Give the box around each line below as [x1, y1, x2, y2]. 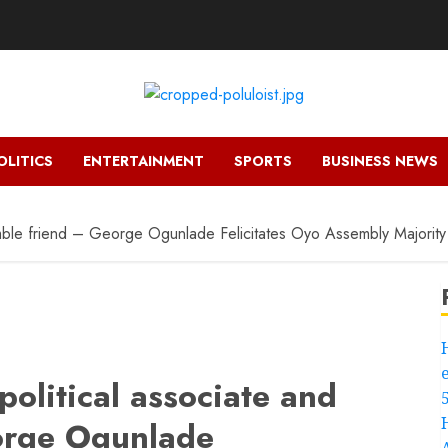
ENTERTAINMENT [83, 150, 204, 171]
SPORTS [234, 150, 292, 171]
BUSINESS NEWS [322, 150, 438, 171]
